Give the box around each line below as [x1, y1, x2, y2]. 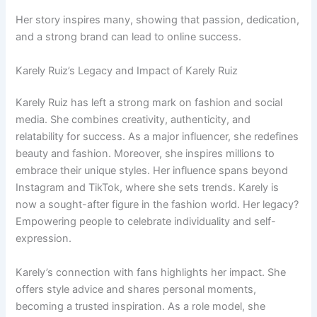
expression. [16, 232, 72, 246]
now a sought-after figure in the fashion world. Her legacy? [16, 198, 299, 212]
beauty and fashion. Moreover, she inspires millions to [16, 147, 275, 161]
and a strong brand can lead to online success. [16, 30, 242, 44]
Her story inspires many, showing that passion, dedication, [16, 13, 300, 27]
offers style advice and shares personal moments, [16, 282, 257, 296]
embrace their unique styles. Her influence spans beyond [16, 164, 289, 178]
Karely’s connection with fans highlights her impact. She [16, 265, 287, 279]
